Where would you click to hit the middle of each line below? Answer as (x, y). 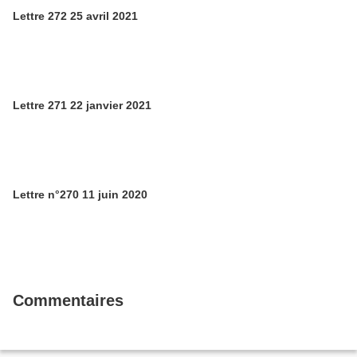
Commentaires (68, 300)
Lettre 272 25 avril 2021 (75, 16)
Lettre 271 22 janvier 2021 (82, 105)
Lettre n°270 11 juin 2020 (80, 194)
